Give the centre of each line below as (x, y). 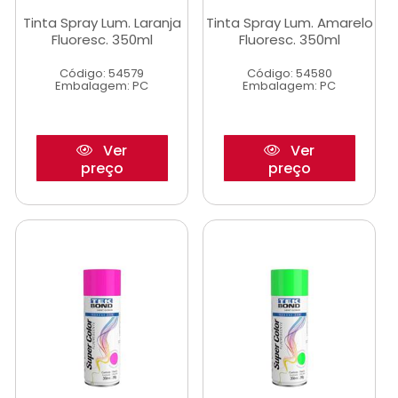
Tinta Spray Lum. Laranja (102, 23)
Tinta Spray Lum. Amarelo (289, 23)
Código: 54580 (289, 73)
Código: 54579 (102, 73)
